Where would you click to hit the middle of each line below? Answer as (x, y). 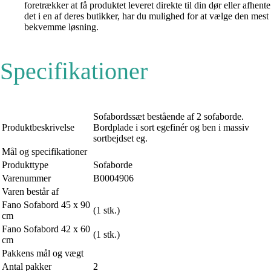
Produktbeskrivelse (38, 127)
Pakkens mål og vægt (43, 253)
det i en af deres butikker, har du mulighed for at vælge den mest (146, 16)
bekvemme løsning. (61, 27)
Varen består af (30, 191)
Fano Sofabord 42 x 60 (46, 229)
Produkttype (25, 165)
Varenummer (26, 178)
